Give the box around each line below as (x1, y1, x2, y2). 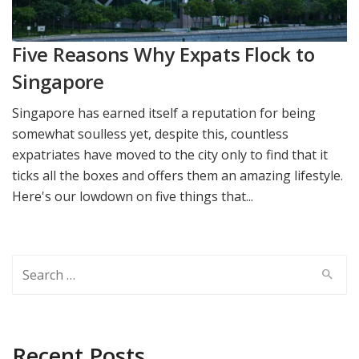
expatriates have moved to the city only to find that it (12, 146, 328, 164)
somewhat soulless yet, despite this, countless (12, 125, 288, 143)
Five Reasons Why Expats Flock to (12, 40, 315, 67)
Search (12, 256, 53, 275)
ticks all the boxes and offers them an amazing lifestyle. (12, 167, 343, 185)
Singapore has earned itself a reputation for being (12, 104, 316, 123)
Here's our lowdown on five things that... (12, 188, 253, 206)
